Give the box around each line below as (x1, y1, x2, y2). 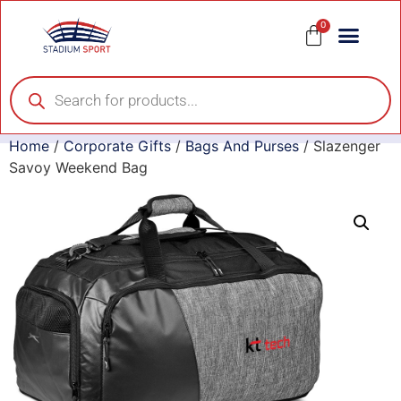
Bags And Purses (185, 137, 299, 156)
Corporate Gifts (64, 137, 171, 156)
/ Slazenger (299, 137, 380, 156)
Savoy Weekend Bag (9, 158, 148, 177)
